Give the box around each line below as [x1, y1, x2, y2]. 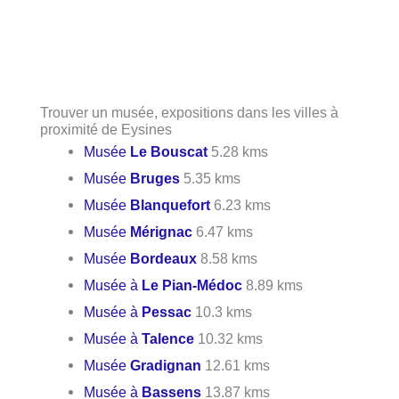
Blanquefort [130, 196, 211, 213]
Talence [142, 330, 195, 346]
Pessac [142, 303, 192, 320]
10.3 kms [191, 303, 253, 320]
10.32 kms [194, 330, 264, 346]
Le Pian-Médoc [142, 276, 243, 293]
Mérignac [130, 223, 193, 240]
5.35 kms [180, 169, 241, 186]
